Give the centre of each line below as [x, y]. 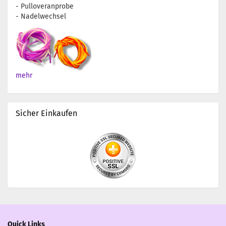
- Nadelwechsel [41, 16]
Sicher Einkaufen [46, 113]
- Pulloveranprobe [45, 6]
